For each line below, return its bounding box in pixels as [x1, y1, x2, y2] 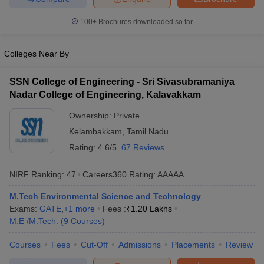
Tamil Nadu [127, 127, 169, 136]
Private [114, 111, 140, 120]
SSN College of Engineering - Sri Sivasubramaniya [9, 77, 235, 87]
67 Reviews [121, 143, 164, 152]
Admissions [118, 240, 161, 249]
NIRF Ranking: [9, 169, 64, 179]
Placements [171, 240, 215, 249]
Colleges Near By [4, 49, 69, 58]
